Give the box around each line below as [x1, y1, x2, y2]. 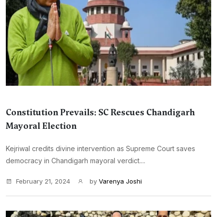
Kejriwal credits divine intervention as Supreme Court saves [6, 144, 195, 153]
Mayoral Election [6, 120, 77, 132]
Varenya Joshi [99, 177, 142, 185]
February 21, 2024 [16, 177, 70, 185]
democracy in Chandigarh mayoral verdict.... [6, 156, 145, 165]
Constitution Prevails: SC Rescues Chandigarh [6, 107, 195, 118]
